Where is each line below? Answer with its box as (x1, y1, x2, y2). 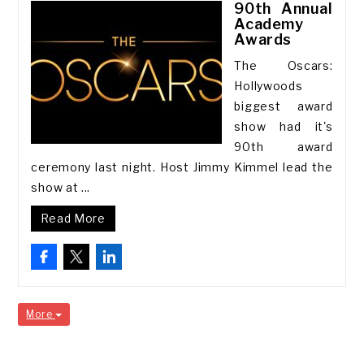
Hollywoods (234, 79, 303, 93)
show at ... (31, 180, 91, 194)
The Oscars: (234, 58, 333, 72)
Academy (234, 15, 304, 32)
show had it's (234, 119, 333, 133)
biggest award (234, 99, 333, 113)
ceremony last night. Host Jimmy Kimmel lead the (31, 160, 333, 174)
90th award (234, 140, 333, 154)
